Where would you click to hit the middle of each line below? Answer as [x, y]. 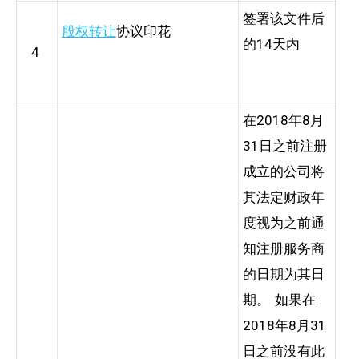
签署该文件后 [284, 18]
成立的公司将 [284, 171]
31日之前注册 [285, 145]
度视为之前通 [284, 222]
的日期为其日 [284, 274]
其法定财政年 [284, 197]
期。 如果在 [279, 299]
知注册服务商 [284, 248]
